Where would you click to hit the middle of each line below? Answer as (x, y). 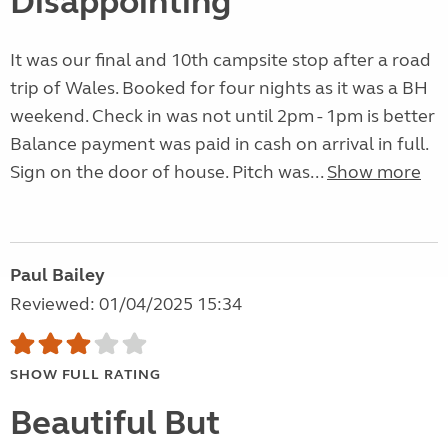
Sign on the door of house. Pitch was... (168, 172)
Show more (374, 172)
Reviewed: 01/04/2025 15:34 (126, 304)
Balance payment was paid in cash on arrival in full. (219, 144)
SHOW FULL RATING (85, 375)
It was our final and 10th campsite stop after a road (220, 60)
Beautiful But (115, 423)
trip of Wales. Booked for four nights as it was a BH (219, 88)
